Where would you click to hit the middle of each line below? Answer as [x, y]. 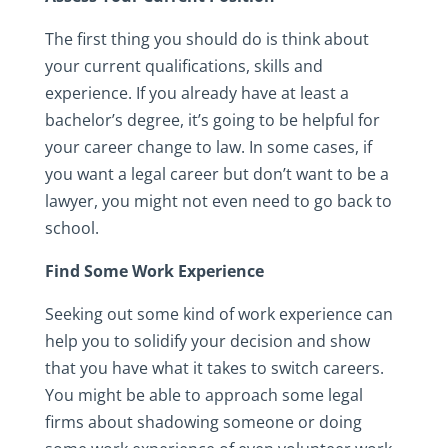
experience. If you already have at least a [196, 92]
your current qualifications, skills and [183, 65]
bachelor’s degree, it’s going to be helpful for [212, 119]
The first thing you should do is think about [206, 38]
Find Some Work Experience [154, 270]
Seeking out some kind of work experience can [218, 313]
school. [71, 227]
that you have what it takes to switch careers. [214, 367]
